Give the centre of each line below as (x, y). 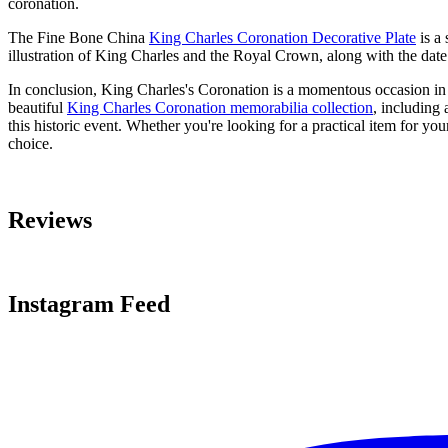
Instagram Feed (89, 304)
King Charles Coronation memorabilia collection (220, 107)
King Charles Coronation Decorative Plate (282, 37)
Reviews (50, 219)
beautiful (37, 107)
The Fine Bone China (78, 37)
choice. (30, 143)
